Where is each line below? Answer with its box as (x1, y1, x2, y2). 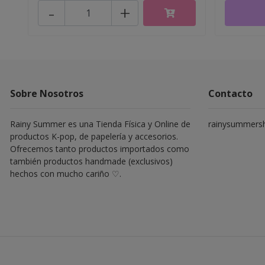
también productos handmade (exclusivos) (10, 155, 173, 167)
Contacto (208, 86, 253, 100)
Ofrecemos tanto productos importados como (10, 143, 189, 154)
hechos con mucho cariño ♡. (10, 167, 121, 179)
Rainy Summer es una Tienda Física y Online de (10, 118, 190, 130)
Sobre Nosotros (10, 86, 83, 100)
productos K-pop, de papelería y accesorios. (10, 130, 178, 142)
